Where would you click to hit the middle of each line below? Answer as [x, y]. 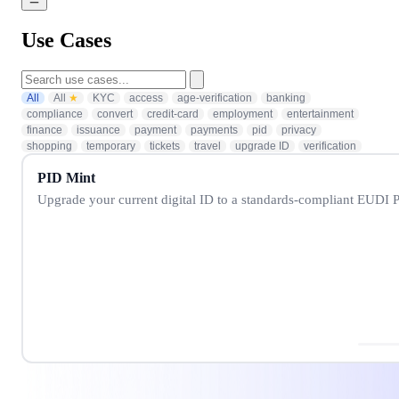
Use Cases [66, 40]
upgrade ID [262, 146]
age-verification [215, 98]
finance [45, 130]
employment [243, 114]
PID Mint [66, 178]
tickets [165, 146]
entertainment [320, 114]
